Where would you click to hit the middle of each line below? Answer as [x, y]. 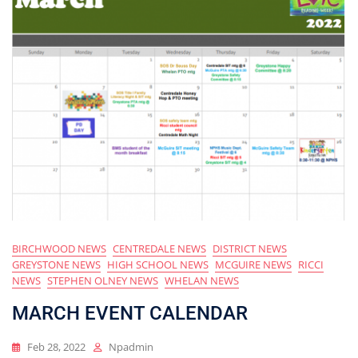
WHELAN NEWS [202, 281]
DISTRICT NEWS [250, 249]
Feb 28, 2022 [56, 347]
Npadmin [131, 347]
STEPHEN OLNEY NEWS [103, 281]
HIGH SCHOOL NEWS [158, 265]
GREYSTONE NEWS [56, 265]
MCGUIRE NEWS [253, 265]
